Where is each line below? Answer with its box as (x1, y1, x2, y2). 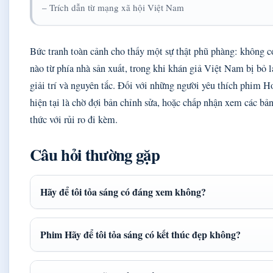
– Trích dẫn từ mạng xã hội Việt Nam (42, 1, 184, 14)
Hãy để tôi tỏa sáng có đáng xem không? (40, 185, 206, 199)
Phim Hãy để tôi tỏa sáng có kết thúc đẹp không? (40, 227, 241, 242)
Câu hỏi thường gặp (30, 143, 160, 167)
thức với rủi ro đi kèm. (30, 113, 118, 127)
